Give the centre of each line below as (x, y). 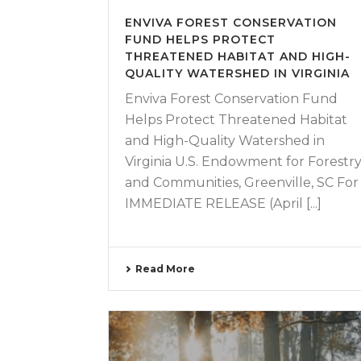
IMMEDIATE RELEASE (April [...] (223, 204)
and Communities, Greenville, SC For (242, 183)
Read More (165, 269)
